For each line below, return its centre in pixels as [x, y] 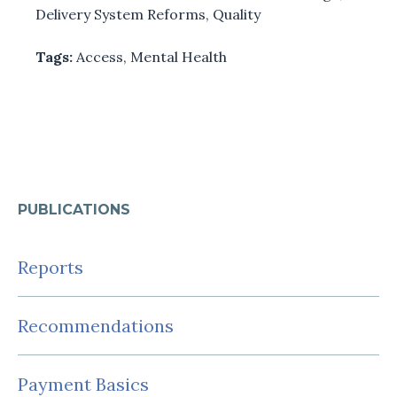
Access [100, 56]
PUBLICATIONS [74, 209]
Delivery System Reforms [121, 14]
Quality [237, 14]
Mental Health [179, 56]
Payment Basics [83, 384]
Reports [51, 267]
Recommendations [96, 325]
